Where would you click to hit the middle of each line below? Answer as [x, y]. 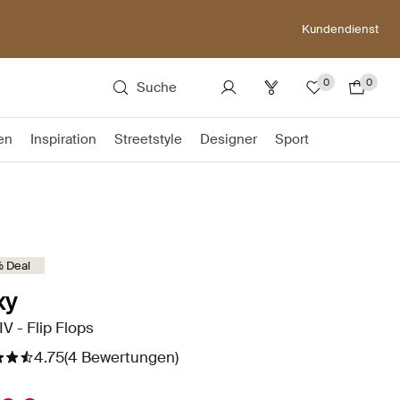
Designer [229, 139]
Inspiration [63, 139]
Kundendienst [340, 29]
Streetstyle [148, 139]
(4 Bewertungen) [121, 357]
